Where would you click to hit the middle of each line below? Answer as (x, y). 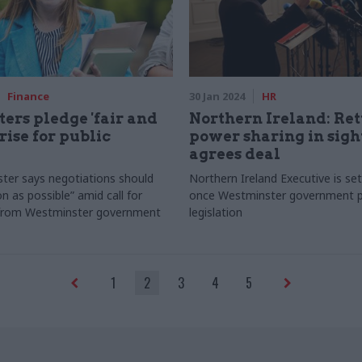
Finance (28, 96)
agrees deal (235, 154)
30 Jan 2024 (217, 96)
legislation (216, 212)
